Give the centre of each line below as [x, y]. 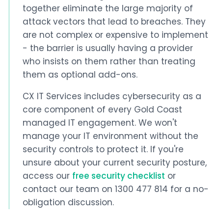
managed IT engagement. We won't [100, 123]
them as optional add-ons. [80, 74]
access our [47, 176]
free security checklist [118, 176]
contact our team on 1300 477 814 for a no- [115, 189]
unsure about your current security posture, [114, 162]
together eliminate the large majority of [108, 8]
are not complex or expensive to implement [115, 35]
